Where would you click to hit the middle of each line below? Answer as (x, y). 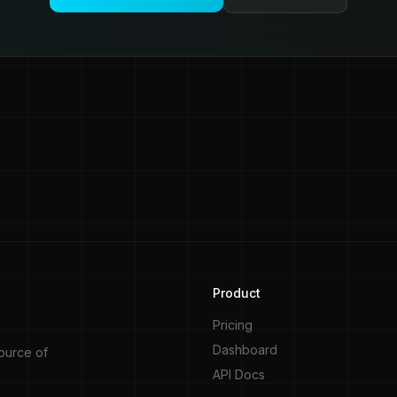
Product (237, 293)
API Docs (239, 374)
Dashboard (245, 350)
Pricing (233, 325)
